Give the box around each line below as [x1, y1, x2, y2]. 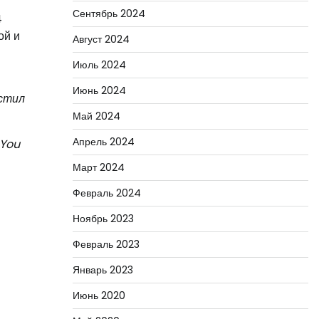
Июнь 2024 [72, 83, 126, 98]
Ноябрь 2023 [72, 211, 134, 226]
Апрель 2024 [72, 135, 135, 149]
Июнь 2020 [72, 288, 125, 303]
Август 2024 [72, 32, 130, 46]
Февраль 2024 [72, 186, 141, 200]
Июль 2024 [72, 58, 126, 72]
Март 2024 [72, 160, 125, 174]
